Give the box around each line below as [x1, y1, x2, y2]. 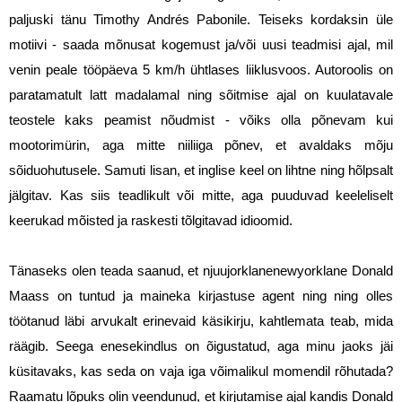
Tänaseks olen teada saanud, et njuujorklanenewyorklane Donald [9, 264, 393, 279]
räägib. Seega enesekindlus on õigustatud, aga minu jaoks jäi [9, 339, 393, 354]
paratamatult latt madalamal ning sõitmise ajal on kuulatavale [9, 88, 393, 103]
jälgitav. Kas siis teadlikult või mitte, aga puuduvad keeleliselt [9, 188, 393, 204]
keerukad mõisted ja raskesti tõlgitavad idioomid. [9, 214, 296, 229]
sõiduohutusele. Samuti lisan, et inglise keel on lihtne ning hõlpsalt [9, 163, 393, 179]
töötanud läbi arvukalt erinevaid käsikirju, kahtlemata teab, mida [9, 314, 393, 329]
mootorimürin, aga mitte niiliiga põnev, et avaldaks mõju [9, 138, 393, 153]
